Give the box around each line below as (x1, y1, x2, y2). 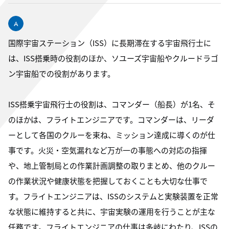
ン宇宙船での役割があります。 (8, 68, 115, 79)
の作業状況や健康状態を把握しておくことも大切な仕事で (8, 175, 208, 186)
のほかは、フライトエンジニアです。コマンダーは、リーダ (8, 114, 214, 125)
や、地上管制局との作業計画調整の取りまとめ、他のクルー (8, 160, 215, 171)
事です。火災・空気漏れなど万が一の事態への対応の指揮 (8, 145, 207, 155)
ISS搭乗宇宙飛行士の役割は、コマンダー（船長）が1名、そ (8, 99, 215, 109)
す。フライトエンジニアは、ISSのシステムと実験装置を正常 (8, 191, 218, 201)
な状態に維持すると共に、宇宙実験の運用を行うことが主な (8, 206, 215, 217)
